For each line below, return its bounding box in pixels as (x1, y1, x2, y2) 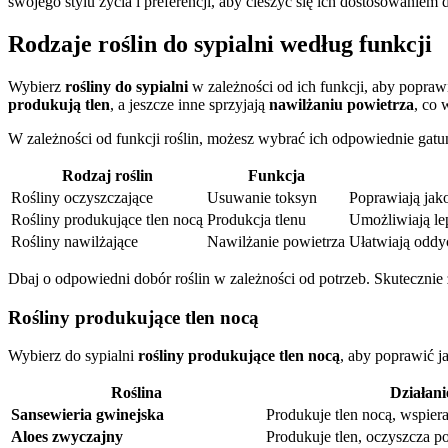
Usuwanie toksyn (207, 188, 317, 206)
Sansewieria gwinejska (11, 406, 164, 424)
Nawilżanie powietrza (207, 232, 345, 250)
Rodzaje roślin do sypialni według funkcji (8, 31, 432, 58)
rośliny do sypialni (65, 77, 188, 95)
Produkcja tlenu (207, 210, 306, 228)
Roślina (111, 384, 162, 402)
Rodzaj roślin (61, 166, 153, 184)
